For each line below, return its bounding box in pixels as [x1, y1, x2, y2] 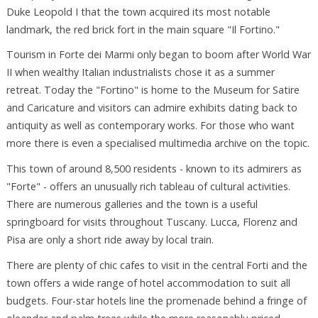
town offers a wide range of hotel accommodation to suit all [6, 276, 290, 290]
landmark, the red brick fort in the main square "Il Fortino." [6, 22, 280, 36]
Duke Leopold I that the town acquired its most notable [6, 4, 270, 18]
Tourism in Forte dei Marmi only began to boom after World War [6, 48, 311, 62]
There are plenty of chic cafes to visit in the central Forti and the [6, 258, 307, 273]
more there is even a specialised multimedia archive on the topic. [6, 136, 309, 150]
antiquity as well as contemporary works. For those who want [6, 119, 295, 133]
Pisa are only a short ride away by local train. [6, 233, 214, 247]
